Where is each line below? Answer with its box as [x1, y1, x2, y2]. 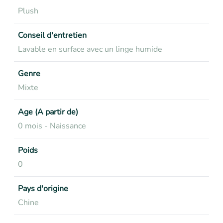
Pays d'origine [18, 183, 68, 194]
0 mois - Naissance [18, 120, 86, 131]
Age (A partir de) [18, 107, 78, 117]
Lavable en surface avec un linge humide [18, 44, 162, 55]
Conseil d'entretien [18, 30, 87, 41]
